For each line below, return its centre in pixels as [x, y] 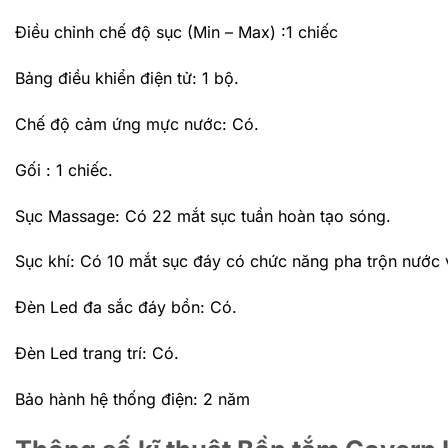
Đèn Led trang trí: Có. [97, 352]
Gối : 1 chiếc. [64, 169]
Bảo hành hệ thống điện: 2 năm [132, 398]
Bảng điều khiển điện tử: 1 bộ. [127, 78]
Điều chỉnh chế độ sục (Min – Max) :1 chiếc [176, 32]
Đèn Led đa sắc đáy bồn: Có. [126, 307]
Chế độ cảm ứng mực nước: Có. [137, 124]
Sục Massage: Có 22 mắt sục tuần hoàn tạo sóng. [203, 215]
